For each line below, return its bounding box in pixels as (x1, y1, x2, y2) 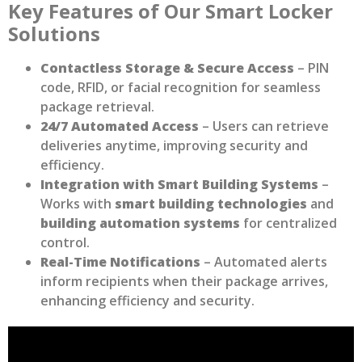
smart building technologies (115, 194, 307, 213)
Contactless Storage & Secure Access (40, 58, 294, 77)
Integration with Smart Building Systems (40, 175, 318, 193)
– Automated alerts (200, 252, 327, 271)
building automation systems (40, 213, 240, 232)
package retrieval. (40, 97, 154, 116)
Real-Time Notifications (40, 252, 200, 271)
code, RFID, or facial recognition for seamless (40, 78, 321, 96)
